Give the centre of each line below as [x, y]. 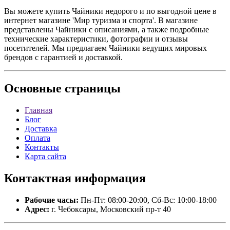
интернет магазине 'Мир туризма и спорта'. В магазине [101, 21]
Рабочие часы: [52, 200]
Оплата [37, 138]
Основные [33, 89]
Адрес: [37, 209]
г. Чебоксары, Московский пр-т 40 [110, 209]
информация [109, 178]
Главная [39, 110]
